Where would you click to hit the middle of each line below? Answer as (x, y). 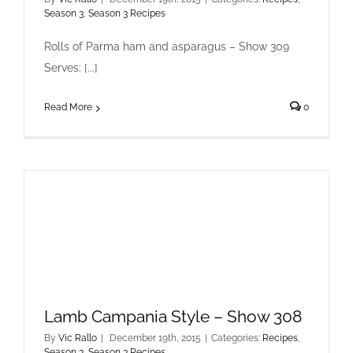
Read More (68, 108)
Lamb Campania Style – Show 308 (173, 316)
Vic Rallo (78, 338)
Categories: (237, 338)
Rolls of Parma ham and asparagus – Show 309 (167, 47)
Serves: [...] (71, 68)
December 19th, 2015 (155, 338)
